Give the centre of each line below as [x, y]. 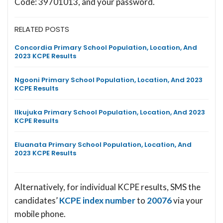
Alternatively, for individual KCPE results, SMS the [108, 187]
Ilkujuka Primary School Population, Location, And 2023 [110, 112]
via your [188, 200]
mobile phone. [40, 214]
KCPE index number [97, 200]
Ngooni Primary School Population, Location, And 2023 [109, 80]
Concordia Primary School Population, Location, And [106, 47]
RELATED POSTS [42, 29]
